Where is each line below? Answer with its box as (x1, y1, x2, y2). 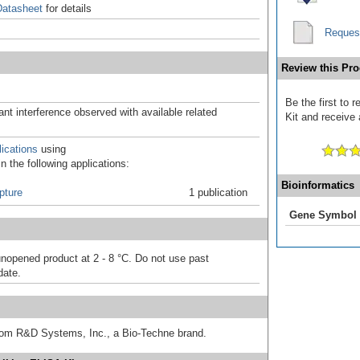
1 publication (189, 186, 247, 198)
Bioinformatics (281, 178, 354, 191)
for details (43, 2, 92, 14)
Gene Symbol (289, 208, 357, 221)
